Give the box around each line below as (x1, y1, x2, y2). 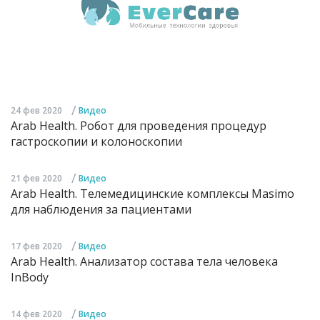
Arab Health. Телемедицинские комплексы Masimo (11, 186, 294, 202)
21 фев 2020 (11, 172, 62, 185)
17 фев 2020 (11, 240, 62, 253)
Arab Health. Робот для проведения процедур (11, 118, 266, 134)
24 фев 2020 (11, 104, 62, 117)
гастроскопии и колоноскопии (11, 134, 182, 150)
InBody (11, 269, 49, 286)
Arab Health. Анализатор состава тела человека (11, 254, 278, 270)
